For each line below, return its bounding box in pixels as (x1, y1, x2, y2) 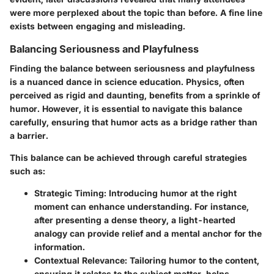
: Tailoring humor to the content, (125, 255, 259, 266)
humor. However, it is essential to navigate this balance (10, 103, 242, 114)
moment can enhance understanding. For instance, (34, 201, 249, 212)
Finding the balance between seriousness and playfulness (10, 63, 255, 74)
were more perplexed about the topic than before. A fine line (10, 7, 262, 18)
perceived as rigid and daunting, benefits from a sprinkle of (10, 90, 260, 101)
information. (34, 242, 85, 253)
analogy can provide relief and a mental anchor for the (34, 228, 262, 239)
